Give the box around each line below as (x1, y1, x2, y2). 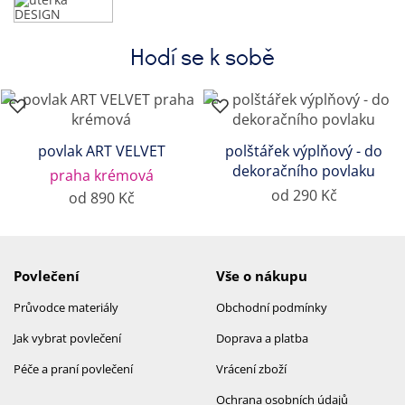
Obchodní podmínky (216, 298, 327, 316)
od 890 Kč (68, 187, 135, 208)
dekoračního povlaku (232, 160, 375, 181)
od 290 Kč (270, 184, 337, 205)
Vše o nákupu (216, 266, 307, 285)
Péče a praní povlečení (14, 360, 133, 377)
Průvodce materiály (14, 298, 118, 316)
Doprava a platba (216, 329, 308, 346)
